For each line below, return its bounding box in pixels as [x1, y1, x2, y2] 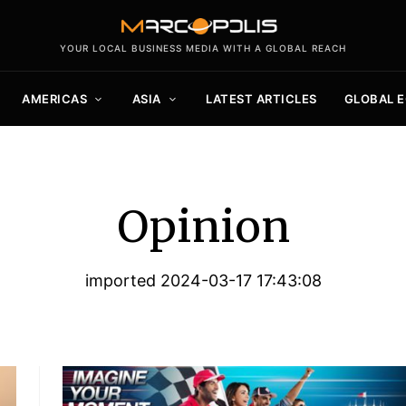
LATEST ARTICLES [206, 91, 317, 106]
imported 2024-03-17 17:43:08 [84, 270, 322, 290]
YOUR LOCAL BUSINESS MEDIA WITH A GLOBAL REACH [60, 42, 346, 53]
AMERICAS [22, 91, 88, 106]
